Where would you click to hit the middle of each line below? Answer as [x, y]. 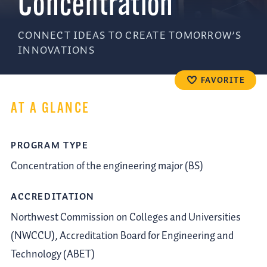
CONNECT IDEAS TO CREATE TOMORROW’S [130, 36]
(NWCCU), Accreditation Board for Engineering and [122, 236]
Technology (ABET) [53, 254]
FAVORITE [223, 80]
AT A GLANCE [50, 109]
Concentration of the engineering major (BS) [107, 166]
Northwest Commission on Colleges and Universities [126, 217]
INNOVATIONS [56, 51]
